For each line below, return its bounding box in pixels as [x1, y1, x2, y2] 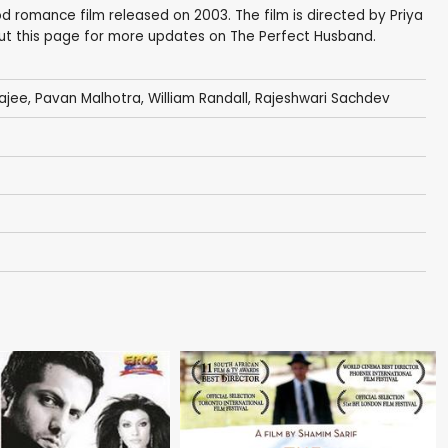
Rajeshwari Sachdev [254, 89, 390, 109]
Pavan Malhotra [34, 89, 141, 109]
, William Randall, [140, 89, 255, 109]
